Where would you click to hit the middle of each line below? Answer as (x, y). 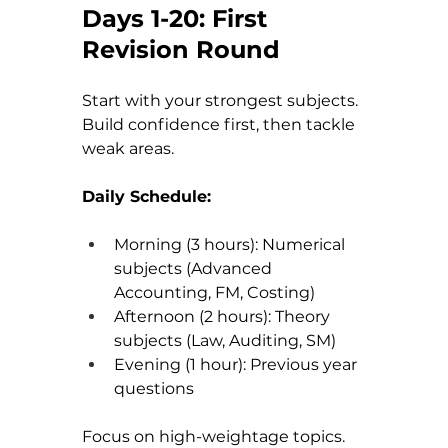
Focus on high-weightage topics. (215, 436)
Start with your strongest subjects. (222, 100)
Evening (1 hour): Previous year (237, 364)
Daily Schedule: (146, 196)
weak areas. (128, 148)
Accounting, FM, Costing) (214, 292)
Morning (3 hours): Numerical (231, 244)
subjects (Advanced (195, 268)
